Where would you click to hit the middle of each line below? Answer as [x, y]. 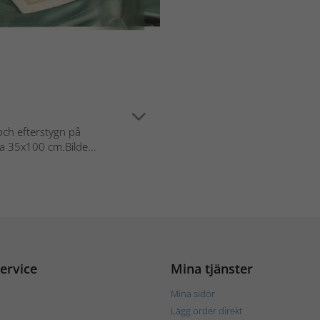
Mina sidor [193, 293]
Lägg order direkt [206, 310]
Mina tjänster [212, 268]
